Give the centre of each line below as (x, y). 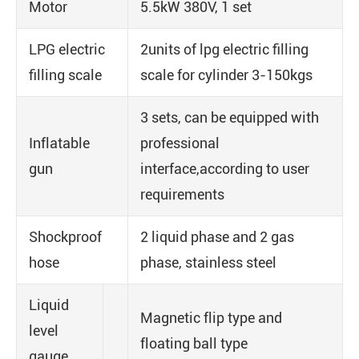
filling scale (65, 75)
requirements (182, 194)
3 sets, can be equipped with (230, 117)
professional (180, 143)
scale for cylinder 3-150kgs (226, 75)
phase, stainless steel (208, 262)
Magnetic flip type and (211, 318)
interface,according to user (225, 169)
